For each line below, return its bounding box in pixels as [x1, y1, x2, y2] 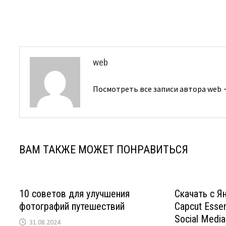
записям [19, 10, 76, 29]
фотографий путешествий [19, 200, 125, 212]
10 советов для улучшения [19, 188, 130, 200]
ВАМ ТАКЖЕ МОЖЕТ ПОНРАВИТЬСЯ [19, 143, 189, 156]
